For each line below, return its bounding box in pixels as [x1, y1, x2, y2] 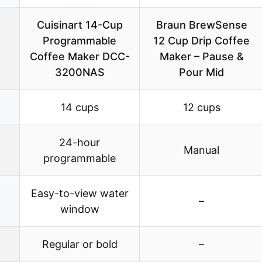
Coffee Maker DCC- [29, 50, 130, 63]
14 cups [60, 101, 99, 114]
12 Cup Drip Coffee [153, 35, 250, 47]
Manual [184, 144, 219, 157]
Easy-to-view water [30, 187, 129, 200]
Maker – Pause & [159, 50, 244, 63]
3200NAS [54, 66, 105, 79]
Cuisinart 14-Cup [36, 19, 123, 32]
